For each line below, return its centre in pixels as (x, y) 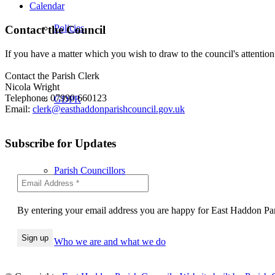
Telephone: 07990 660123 (56, 98)
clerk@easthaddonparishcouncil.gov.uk (109, 109)
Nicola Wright (32, 87)
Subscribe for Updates (60, 144)
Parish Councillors (90, 170)
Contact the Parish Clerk (52, 76)
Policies (69, 28)
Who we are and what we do (110, 241)
